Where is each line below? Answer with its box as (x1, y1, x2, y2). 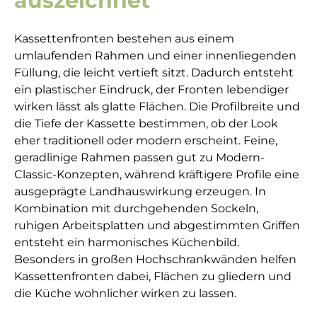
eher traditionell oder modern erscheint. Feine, (14, 134, 277, 148)
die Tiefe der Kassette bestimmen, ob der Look (14, 117, 278, 131)
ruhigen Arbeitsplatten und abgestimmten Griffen (14, 219, 300, 233)
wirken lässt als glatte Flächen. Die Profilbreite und (14, 100, 300, 114)
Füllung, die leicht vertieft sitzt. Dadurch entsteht (14, 66, 294, 80)
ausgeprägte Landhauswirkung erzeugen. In (14, 185, 266, 199)
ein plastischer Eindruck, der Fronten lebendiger (14, 83, 289, 97)
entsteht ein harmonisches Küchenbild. (14, 236, 239, 250)
